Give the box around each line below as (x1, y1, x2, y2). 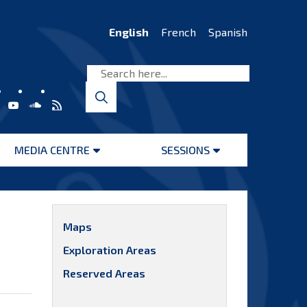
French (161, 25, 196, 38)
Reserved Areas (63, 267, 145, 280)
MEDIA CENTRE (14, 143, 90, 156)
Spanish (208, 25, 247, 38)
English (109, 25, 149, 38)
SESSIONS (161, 143, 210, 156)
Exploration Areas (63, 243, 156, 256)
